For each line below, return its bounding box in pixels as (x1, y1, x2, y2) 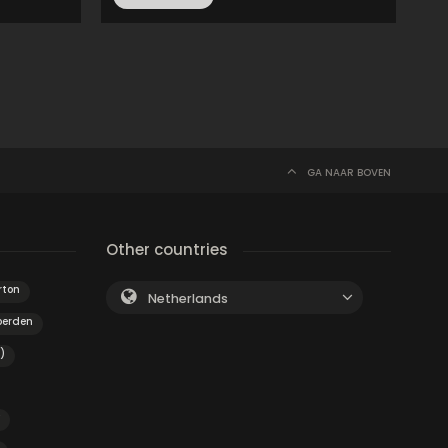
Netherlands (148, 290, 228, 307)
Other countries (106, 239, 228, 260)
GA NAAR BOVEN (307, 165, 391, 180)
